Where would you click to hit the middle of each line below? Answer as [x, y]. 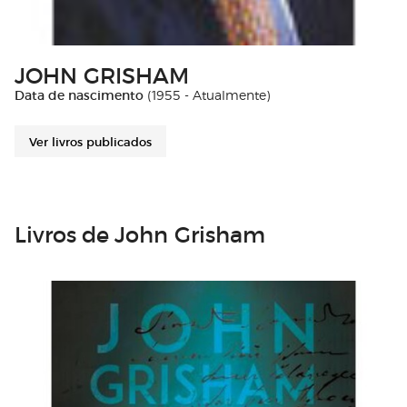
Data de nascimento [79, 94]
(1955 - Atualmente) [207, 94]
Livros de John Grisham [140, 233]
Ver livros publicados [90, 141]
